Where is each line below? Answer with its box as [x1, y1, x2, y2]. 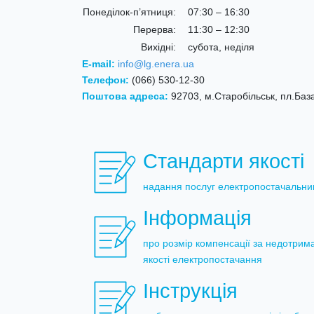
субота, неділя [188, 41, 254, 53]
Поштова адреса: [82, 90, 171, 102]
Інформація [143, 207, 252, 229]
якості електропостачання [143, 254, 262, 265]
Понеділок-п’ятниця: [83, 6, 176, 18]
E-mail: [82, 58, 118, 69]
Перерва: [133, 24, 176, 35]
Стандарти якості [143, 150, 304, 172]
